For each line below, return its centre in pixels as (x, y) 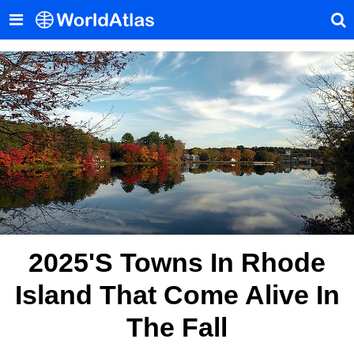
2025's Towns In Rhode (177, 262)
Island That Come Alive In (177, 294)
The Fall (177, 327)
